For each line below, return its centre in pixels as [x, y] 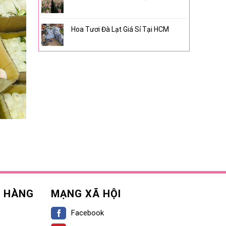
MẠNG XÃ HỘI [86, 193]
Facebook [88, 213]
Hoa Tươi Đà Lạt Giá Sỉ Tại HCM [120, 29]
